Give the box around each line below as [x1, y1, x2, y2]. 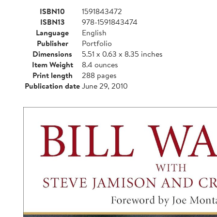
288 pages [82, 70, 117, 80]
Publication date [25, 80, 80, 91]
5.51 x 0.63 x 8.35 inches [82, 48, 163, 59]
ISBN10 [40, 6, 65, 16]
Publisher [36, 38, 68, 48]
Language [36, 27, 69, 38]
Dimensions [32, 48, 72, 59]
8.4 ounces [82, 59, 118, 70]
